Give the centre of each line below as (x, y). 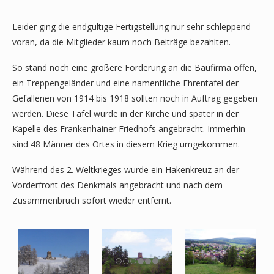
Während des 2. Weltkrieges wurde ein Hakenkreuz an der (126, 169)
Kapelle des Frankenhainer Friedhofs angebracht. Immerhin (129, 128)
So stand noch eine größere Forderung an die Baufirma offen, (135, 67)
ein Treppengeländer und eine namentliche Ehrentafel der (125, 83)
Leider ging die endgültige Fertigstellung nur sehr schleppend (131, 26)
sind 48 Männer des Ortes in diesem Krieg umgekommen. (126, 144)
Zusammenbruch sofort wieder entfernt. (92, 200)
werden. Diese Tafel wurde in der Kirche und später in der (125, 113)
